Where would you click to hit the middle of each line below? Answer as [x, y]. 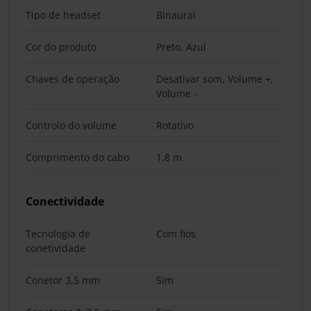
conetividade [56, 248]
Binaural [176, 15]
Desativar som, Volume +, [215, 78]
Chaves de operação [73, 78]
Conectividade [65, 201]
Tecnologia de [58, 233]
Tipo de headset [63, 15]
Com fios [176, 233]
